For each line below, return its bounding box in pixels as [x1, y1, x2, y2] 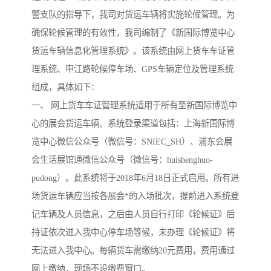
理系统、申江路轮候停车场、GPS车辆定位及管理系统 [31, 64, 233, 74]
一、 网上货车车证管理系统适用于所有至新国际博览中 [31, 100, 237, 111]
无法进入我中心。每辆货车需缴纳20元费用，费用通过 [31, 246, 235, 256]
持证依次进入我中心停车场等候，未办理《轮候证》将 [31, 227, 235, 238]
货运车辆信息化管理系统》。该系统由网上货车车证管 [31, 46, 235, 56]
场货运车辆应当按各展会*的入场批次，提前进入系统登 [31, 191, 239, 201]
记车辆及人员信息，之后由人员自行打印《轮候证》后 [31, 209, 235, 220]
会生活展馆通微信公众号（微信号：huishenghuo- [31, 155, 213, 165]
